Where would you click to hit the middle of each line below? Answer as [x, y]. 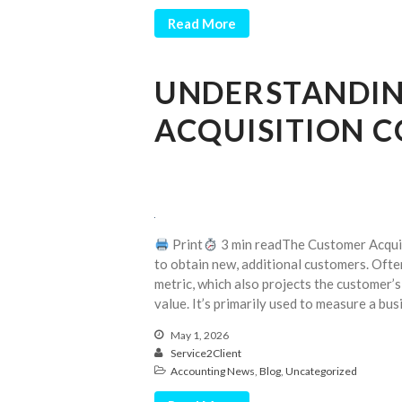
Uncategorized [321, 371]
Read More [202, 24]
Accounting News [213, 371]
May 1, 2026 [199, 336]
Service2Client [206, 354]
